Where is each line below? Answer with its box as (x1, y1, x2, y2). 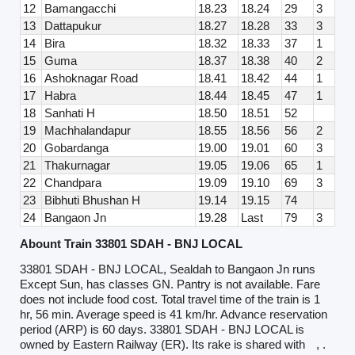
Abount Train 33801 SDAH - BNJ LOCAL (19, 237, 242, 251)
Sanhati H (44, 105, 95, 120)
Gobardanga (44, 140, 109, 155)
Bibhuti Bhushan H (44, 193, 140, 207)
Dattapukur (44, 18, 101, 32)
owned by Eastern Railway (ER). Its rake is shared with (19, 337, 308, 351)
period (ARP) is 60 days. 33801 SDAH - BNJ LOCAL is (19, 322, 304, 336)
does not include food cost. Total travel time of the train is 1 (19, 292, 320, 306)
